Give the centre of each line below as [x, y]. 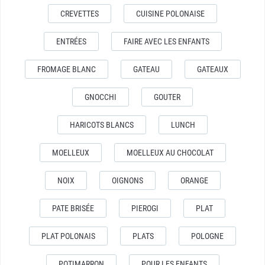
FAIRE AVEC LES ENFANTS [166, 42]
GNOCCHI [101, 97]
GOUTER [167, 97]
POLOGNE [207, 236]
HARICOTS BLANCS [102, 125]
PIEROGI [145, 209]
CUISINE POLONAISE [170, 14]
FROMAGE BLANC [66, 70]
